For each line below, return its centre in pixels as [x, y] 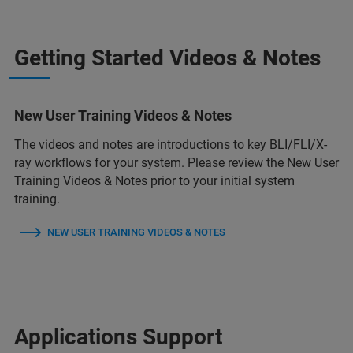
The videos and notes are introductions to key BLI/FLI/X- [171, 145]
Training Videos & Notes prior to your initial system [154, 181]
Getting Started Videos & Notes [167, 58]
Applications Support [118, 337]
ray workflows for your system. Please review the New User [176, 163]
